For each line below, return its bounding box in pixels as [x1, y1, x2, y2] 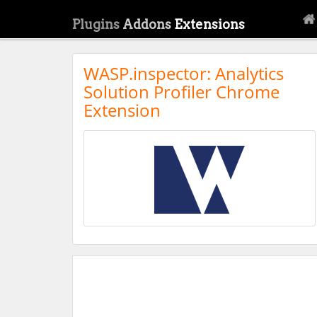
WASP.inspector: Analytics [83, 62, 284, 86]
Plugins [72, 17, 122, 32]
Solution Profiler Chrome [83, 80, 279, 104]
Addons [122, 17, 174, 32]
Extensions [174, 17, 245, 32]
